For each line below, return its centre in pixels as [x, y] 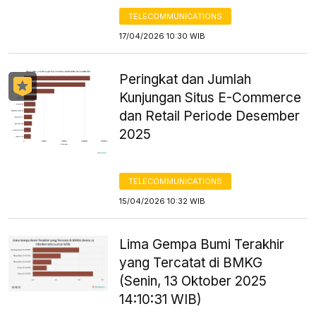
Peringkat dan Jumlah [186, 79]
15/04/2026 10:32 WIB [163, 201]
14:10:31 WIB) [161, 299]
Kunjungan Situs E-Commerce [211, 98]
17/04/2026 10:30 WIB [163, 36]
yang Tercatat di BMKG [191, 263]
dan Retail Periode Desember [210, 116]
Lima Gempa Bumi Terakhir [202, 244]
